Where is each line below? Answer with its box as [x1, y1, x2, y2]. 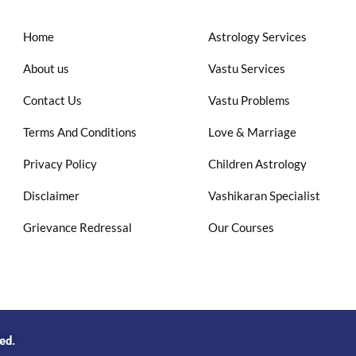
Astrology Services [207, 29, 307, 44]
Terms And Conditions [23, 125, 137, 140]
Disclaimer [23, 188, 80, 203]
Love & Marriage [207, 125, 296, 140]
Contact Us [23, 93, 83, 108]
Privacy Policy [23, 157, 98, 172]
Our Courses [207, 220, 274, 235]
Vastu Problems [207, 93, 290, 108]
